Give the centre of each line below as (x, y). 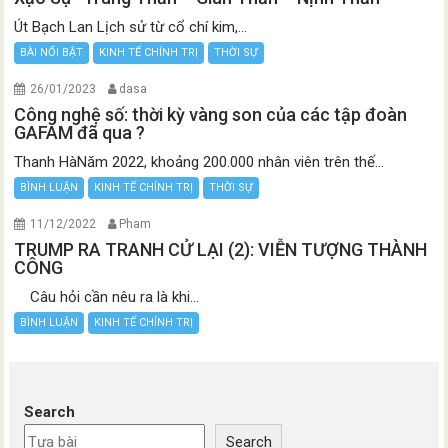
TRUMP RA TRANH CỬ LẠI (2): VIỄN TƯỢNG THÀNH (221, 250)
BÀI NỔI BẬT (52, 53)
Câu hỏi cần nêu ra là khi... (107, 297)
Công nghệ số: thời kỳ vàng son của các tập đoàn (211, 115)
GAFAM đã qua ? (80, 133)
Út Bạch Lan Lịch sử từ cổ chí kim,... (131, 27)
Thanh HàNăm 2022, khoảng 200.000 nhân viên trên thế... (199, 162)
